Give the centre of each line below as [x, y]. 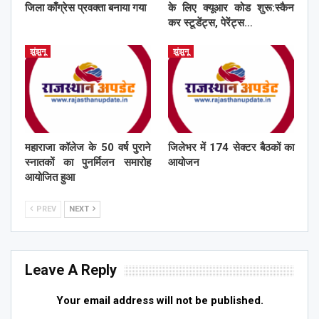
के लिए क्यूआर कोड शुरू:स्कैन [231, 8]
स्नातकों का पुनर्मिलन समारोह [88, 163]
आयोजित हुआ [50, 178]
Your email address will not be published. [159, 301]
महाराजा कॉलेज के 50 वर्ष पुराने [88, 148]
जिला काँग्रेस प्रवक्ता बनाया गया [87, 8]
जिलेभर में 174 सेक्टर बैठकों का [231, 148]
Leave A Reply [71, 270]
